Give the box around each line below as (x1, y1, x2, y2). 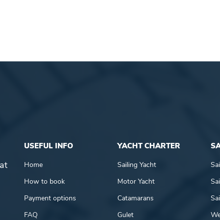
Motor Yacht (117, 176, 155, 186)
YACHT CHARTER (117, 140, 180, 151)
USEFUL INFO (24, 140, 73, 151)
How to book (24, 176, 65, 186)
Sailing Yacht (117, 160, 156, 169)
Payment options (24, 193, 76, 203)
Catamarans (117, 193, 154, 203)
